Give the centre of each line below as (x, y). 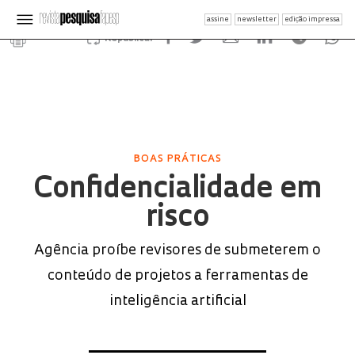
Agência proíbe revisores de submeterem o (177, 251)
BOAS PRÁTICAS (177, 159)
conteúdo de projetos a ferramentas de (177, 276)
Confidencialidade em (177, 190)
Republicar (129, 39)
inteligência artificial (177, 302)
